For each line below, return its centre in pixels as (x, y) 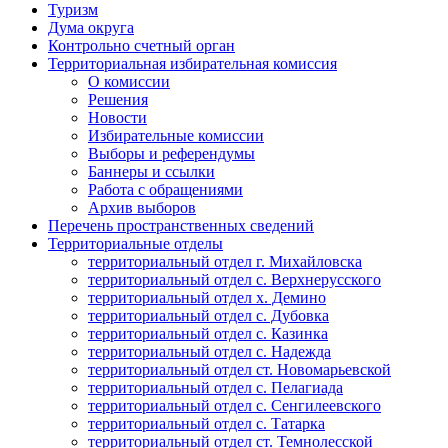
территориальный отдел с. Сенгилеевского (234, 406)
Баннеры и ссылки (151, 172)
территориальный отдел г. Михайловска (225, 262)
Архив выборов (142, 208)
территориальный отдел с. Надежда (209, 352)
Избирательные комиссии (176, 136)
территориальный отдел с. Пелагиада (215, 388)
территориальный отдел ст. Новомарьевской (239, 370)
